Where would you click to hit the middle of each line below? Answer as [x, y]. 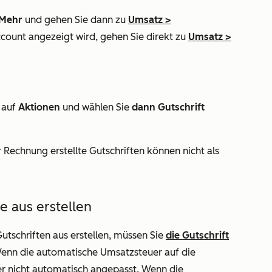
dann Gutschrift [168, 107]
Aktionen [39, 107]
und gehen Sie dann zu [75, 20]
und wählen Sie [96, 107]
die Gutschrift [197, 235]
